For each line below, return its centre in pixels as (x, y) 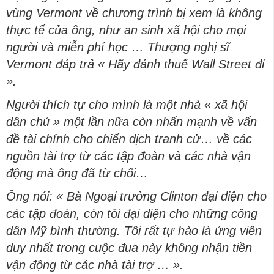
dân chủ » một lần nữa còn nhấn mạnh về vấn (131, 122)
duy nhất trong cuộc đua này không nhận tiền (129, 248)
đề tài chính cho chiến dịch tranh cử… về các (129, 139)
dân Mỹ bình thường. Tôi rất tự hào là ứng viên (134, 231)
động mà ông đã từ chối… (77, 173)
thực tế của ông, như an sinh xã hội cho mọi (126, 30)
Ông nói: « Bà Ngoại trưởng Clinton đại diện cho (136, 196)
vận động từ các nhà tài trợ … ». (95, 265)
